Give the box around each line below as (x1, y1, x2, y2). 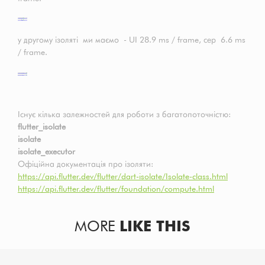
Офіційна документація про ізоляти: (18, 159, 153, 169)
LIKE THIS (119, 216, 190, 235)
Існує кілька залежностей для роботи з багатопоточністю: (18, 109, 231, 119)
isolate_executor (18, 147, 75, 157)
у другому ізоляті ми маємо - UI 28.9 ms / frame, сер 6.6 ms (18, 35, 245, 45)
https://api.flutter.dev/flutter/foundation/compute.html (18, 184, 214, 194)
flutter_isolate (18, 122, 66, 132)
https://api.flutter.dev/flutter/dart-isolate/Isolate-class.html (18, 172, 228, 182)
